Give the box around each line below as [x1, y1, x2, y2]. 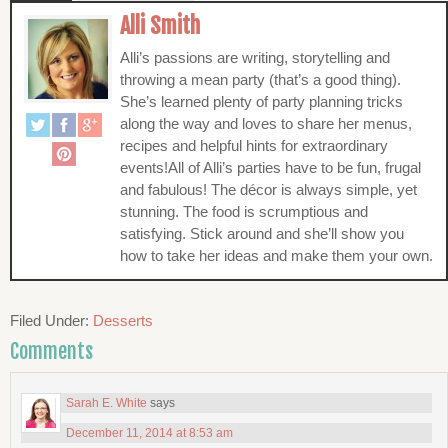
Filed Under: [10, 312, 93, 330]
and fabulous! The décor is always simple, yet [120, 181, 417, 199]
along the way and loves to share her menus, [120, 115, 412, 133]
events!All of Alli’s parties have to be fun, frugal [120, 159, 421, 177]
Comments [10, 339, 93, 365]
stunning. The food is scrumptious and [120, 203, 368, 221]
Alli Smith [120, 12, 200, 40]
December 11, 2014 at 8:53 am [66, 426, 233, 441]
